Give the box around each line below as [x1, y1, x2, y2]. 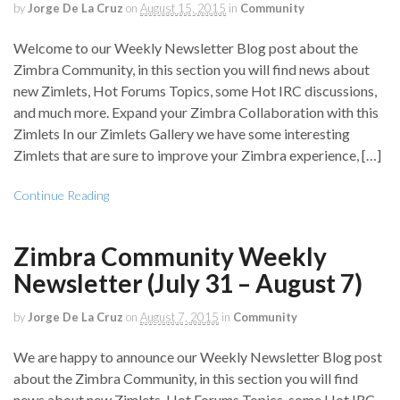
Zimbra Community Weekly [13, 241, 327, 272]
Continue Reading [13, 187, 109, 204]
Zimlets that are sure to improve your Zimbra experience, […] [13, 146, 381, 164]
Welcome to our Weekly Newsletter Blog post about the [13, 39, 358, 57]
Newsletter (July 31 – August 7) [13, 268, 362, 299]
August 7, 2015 [140, 310, 219, 325]
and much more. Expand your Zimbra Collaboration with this [13, 104, 379, 121]
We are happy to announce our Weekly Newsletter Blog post [13, 348, 382, 366]
